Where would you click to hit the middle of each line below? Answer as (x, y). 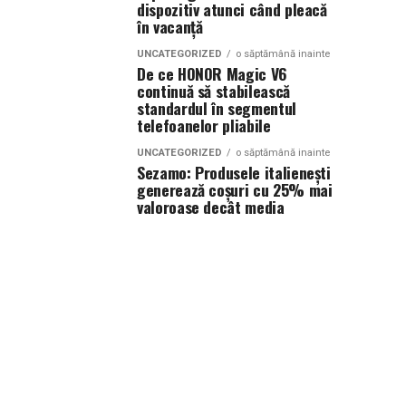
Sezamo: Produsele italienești (234, 172)
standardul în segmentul (217, 108)
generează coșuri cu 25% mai (235, 189)
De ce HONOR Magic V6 (212, 73)
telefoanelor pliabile (204, 125)
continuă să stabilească (213, 91)
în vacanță (170, 26)
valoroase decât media (211, 207)
